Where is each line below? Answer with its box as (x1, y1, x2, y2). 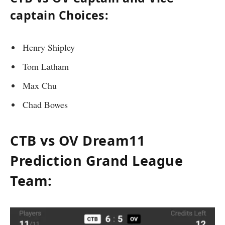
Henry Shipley (23, 41, 75, 54)
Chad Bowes (23, 98, 68, 111)
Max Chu (23, 79, 57, 92)
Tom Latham (23, 60, 69, 73)
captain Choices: (10, 7, 109, 23)
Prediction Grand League (10, 151, 183, 170)
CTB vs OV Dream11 (10, 131, 145, 150)
